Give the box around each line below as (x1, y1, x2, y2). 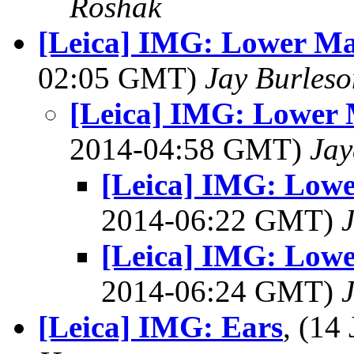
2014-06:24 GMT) (101, 274, 341, 308)
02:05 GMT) (38, 61, 205, 95)
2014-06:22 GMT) (101, 203, 341, 237)
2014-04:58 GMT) (70, 132, 310, 166)
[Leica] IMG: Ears (38, 310, 283, 344)
